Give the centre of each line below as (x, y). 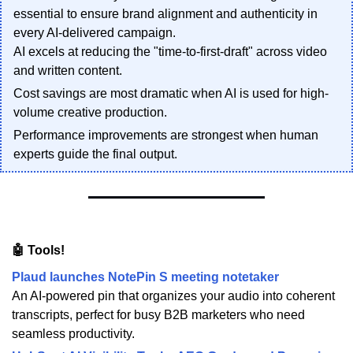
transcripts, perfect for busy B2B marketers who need (158, 315)
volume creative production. (90, 113)
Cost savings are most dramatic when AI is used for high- (171, 94)
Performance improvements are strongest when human (166, 136)
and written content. (68, 71)
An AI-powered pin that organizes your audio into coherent (173, 296)
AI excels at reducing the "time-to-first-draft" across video (170, 52)
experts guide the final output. (95, 154)
